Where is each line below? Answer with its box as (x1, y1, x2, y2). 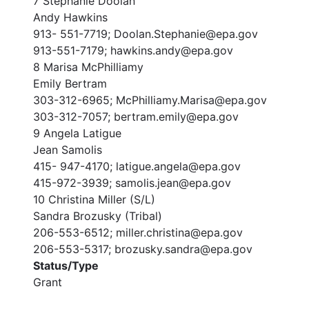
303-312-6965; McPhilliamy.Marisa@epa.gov (33, 92, 267, 107)
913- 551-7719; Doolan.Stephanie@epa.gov (33, 26, 258, 41)
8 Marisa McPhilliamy (33, 59, 143, 74)
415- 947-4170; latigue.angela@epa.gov (33, 159, 241, 173)
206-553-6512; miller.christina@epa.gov (33, 225, 243, 239)
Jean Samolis (33, 142, 102, 157)
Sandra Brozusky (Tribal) (33, 208, 162, 223)
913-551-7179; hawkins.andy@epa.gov (33, 43, 233, 57)
